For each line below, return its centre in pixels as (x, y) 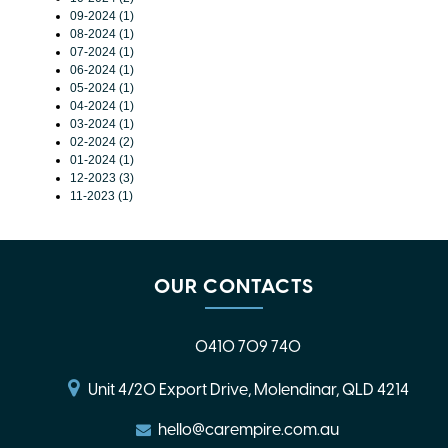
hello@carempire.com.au (248, 429)
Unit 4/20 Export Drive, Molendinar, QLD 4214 (248, 389)
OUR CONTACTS (234, 285)
